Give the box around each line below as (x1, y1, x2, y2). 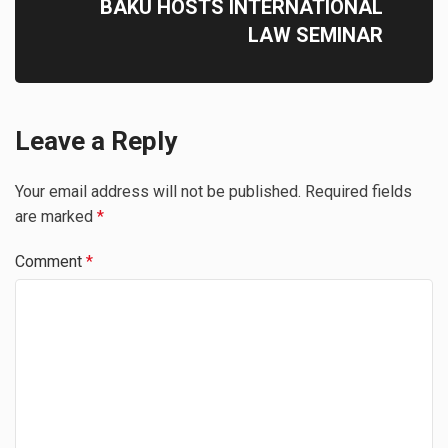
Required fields (305, 182, 412, 201)
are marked (15, 207, 97, 226)
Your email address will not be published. (15, 182, 301, 201)
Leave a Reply (15, 126, 177, 156)
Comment (15, 252, 86, 271)
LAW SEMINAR (248, 22, 383, 47)
